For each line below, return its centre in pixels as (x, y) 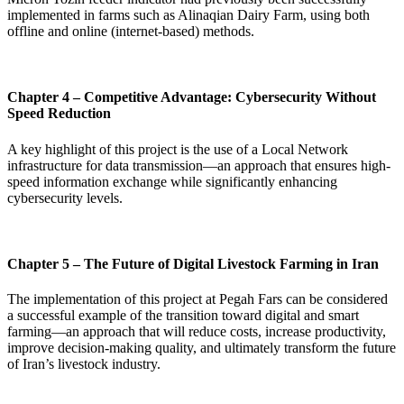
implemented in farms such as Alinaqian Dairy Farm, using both (188, 15)
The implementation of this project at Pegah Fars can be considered (197, 299)
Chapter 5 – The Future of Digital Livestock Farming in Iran (193, 263)
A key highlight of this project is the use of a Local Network (178, 149)
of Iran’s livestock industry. (84, 364)
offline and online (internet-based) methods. (131, 32)
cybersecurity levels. (65, 197)
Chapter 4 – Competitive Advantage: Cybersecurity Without (192, 97)
